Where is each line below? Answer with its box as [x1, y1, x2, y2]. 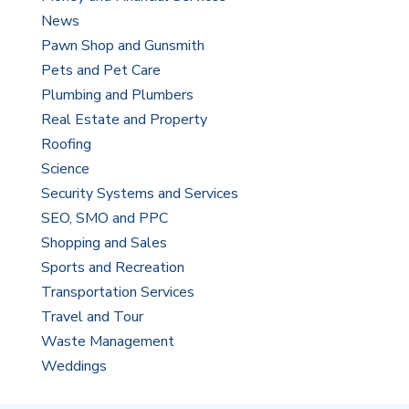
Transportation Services [40, 282, 194, 303]
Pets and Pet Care [40, 60, 161, 81]
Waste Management [40, 331, 174, 352]
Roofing [40, 134, 91, 155]
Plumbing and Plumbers [40, 85, 194, 106]
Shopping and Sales [40, 233, 167, 254]
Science [40, 159, 89, 180]
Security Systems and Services [40, 184, 238, 204]
